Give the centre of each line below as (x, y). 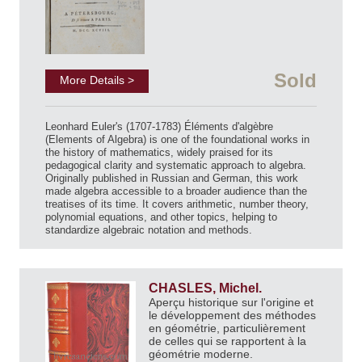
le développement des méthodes (232, 315)
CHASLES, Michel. (207, 288)
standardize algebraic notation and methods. (149, 229)
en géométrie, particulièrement (227, 328)
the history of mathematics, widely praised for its (159, 152)
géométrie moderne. (202, 354)
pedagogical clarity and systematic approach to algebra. (176, 165)
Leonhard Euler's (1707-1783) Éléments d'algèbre (159, 126)
